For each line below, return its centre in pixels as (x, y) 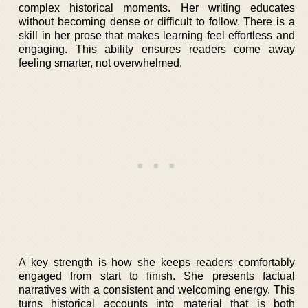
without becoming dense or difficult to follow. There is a (157, 22)
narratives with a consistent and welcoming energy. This (157, 290)
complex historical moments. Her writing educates (157, 8)
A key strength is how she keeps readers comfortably (157, 262)
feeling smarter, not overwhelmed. (100, 63)
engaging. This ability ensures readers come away (157, 49)
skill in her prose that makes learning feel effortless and (157, 35)
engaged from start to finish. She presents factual (157, 276)
